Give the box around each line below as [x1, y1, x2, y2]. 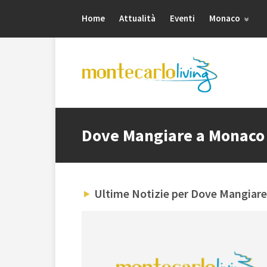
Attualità [119, 13, 156, 24]
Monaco [209, 13, 242, 24]
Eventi [170, 13, 195, 24]
